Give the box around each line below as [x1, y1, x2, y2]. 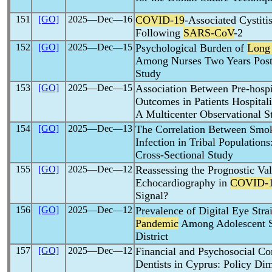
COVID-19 [135, 14, 185, 26]
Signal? [135, 189, 168, 202]
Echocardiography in [135, 177, 230, 189]
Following [135, 27, 183, 39]
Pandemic [135, 217, 178, 229]
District [135, 230, 168, 242]
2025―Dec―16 [67, 14, 132, 24]
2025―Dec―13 [67, 123, 132, 134]
